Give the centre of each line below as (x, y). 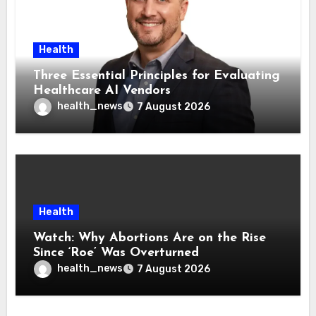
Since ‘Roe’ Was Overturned (116, 253)
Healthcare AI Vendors (102, 91)
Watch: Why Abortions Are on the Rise (150, 238)
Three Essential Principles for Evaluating (157, 76)
